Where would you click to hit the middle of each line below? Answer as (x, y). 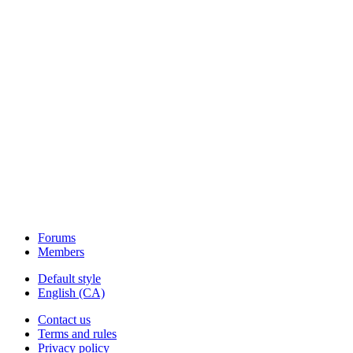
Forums (57, 237)
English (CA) (71, 292)
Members (61, 251)
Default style (69, 278)
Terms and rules (77, 333)
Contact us (64, 319)
